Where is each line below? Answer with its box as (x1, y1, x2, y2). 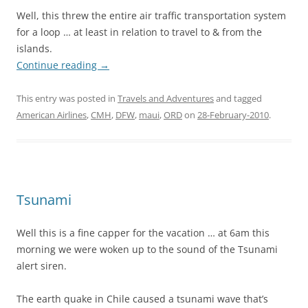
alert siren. (16, 259, 67, 273)
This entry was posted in (16, 92, 118, 105)
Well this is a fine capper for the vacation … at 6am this (16, 226, 269, 240)
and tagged (214, 92, 262, 105)
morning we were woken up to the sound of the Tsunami (16, 243, 278, 256)
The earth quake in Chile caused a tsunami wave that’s (16, 292, 268, 306)
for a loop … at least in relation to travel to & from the (16, 25, 262, 39)
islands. (16, 42, 52, 56)
